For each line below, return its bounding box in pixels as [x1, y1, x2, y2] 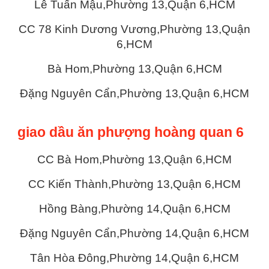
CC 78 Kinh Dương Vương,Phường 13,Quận [19, 22, 250, 35]
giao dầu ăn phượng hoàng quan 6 [17, 124, 244, 140]
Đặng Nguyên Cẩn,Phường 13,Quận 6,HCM [20, 86, 249, 100]
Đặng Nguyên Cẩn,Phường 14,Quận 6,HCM [20, 226, 249, 240]
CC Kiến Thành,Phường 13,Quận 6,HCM [28, 177, 241, 190]
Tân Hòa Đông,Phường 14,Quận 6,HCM [30, 251, 239, 264]
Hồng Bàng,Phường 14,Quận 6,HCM [38, 202, 231, 215]
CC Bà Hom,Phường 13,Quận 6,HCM [37, 153, 232, 166]
